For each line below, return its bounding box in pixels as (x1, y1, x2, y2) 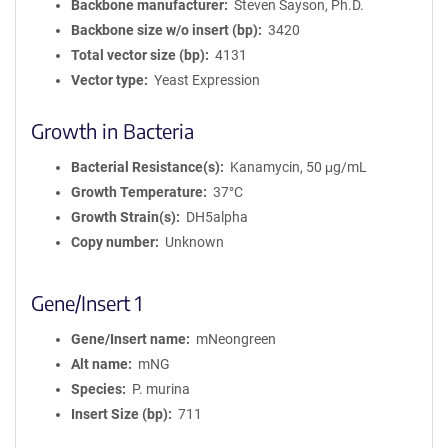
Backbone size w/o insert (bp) (71, 22, 258, 38)
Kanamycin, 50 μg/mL (229, 159, 367, 175)
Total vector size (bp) (71, 47, 205, 63)
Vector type (71, 72, 144, 88)
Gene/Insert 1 (31, 290, 142, 315)
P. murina (131, 381, 190, 397)
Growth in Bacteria (31, 118, 194, 143)
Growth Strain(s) (71, 209, 176, 225)
